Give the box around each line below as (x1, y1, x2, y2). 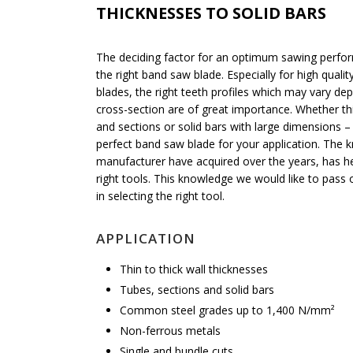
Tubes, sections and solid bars (120, 282, 274, 297)
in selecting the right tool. (96, 188, 225, 203)
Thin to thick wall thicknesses (120, 262, 268, 277)
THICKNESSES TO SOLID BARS (96, 2, 326, 24)
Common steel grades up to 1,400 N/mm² (120, 303, 335, 318)
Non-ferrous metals (120, 323, 221, 338)
